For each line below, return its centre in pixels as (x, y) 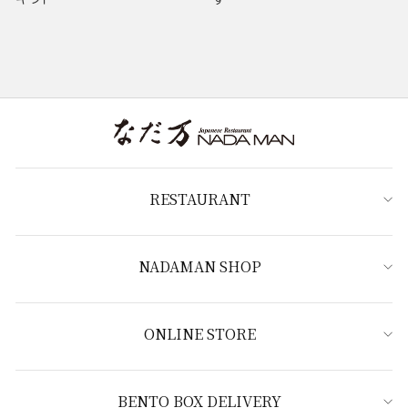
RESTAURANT (199, 199)
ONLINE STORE (199, 334)
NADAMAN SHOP (199, 267)
